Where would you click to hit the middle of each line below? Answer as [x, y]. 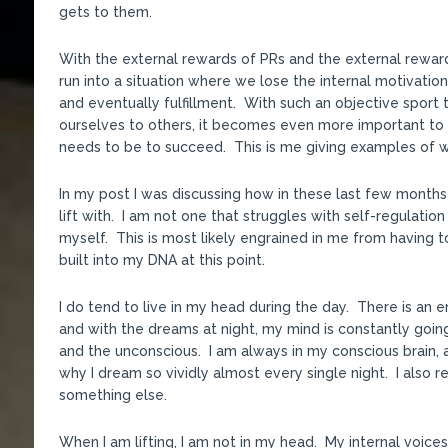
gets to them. [105, 11]
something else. [112, 394]
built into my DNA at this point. [161, 259]
